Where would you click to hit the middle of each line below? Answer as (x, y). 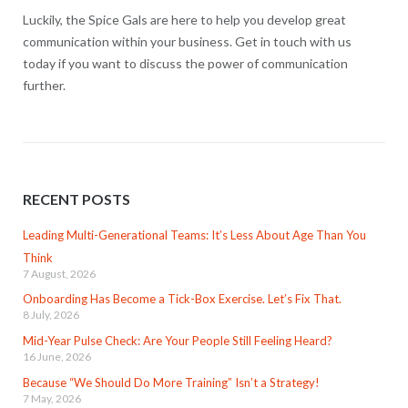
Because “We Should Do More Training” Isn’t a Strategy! (171, 382)
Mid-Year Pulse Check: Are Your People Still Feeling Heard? (177, 341)
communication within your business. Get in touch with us (187, 42)
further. (44, 86)
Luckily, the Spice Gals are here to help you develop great (184, 20)
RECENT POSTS (76, 199)
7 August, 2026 (59, 273)
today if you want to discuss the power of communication (185, 64)
